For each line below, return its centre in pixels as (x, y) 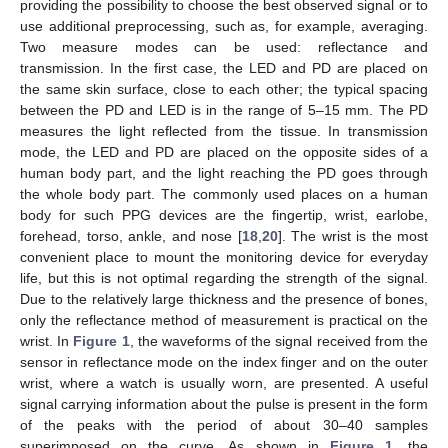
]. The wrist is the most (352, 236)
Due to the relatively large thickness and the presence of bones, (224, 299)
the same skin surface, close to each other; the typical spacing (224, 89)
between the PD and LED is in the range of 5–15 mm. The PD (224, 110)
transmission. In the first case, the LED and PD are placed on (224, 68)
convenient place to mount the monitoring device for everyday (224, 257)
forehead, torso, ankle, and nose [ (131, 236)
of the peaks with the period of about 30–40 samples (224, 425)
